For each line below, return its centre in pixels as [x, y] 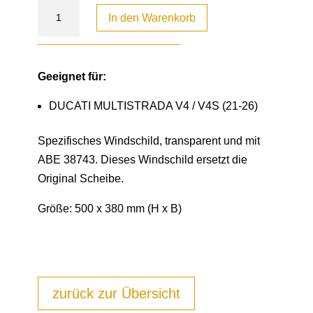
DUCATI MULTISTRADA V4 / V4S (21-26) [153, 105]
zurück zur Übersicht [116, 293]
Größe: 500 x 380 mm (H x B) [109, 208]
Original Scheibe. [80, 178]
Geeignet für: [72, 76]
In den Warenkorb [152, 17]
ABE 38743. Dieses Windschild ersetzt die [142, 159]
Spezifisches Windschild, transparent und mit [148, 140]
